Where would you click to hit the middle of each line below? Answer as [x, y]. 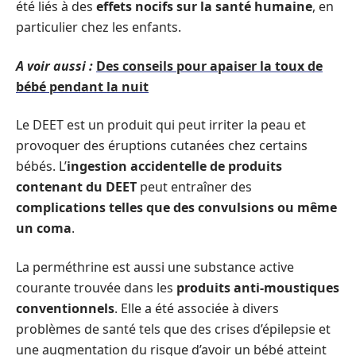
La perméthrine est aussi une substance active [155, 267]
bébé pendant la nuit [82, 86]
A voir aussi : [54, 66]
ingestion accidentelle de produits [174, 166]
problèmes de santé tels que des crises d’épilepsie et [173, 329]
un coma [44, 228]
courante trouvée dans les [96, 287]
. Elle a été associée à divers [197, 308]
